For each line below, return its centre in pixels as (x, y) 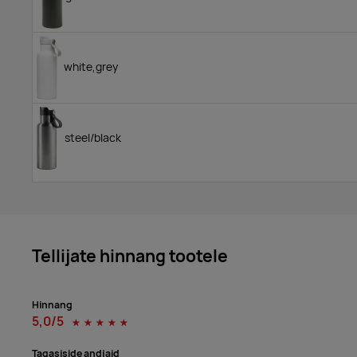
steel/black (91, 137)
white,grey (89, 67)
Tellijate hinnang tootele (130, 256)
